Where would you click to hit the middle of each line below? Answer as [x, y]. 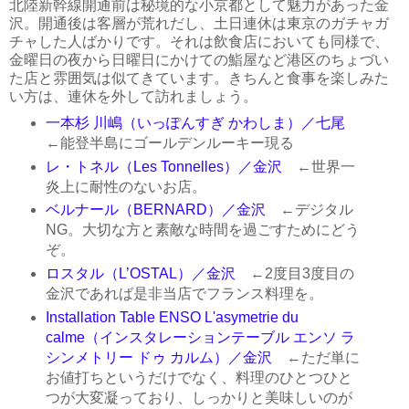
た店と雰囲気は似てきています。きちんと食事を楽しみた [199, 78]
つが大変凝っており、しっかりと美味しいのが [199, 398]
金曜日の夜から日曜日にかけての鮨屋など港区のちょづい [199, 59]
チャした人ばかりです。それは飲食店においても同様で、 [199, 41]
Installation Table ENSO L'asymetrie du [172, 318]
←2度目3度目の [294, 274]
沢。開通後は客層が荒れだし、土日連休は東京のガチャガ [199, 23]
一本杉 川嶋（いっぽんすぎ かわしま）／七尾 [195, 122]
